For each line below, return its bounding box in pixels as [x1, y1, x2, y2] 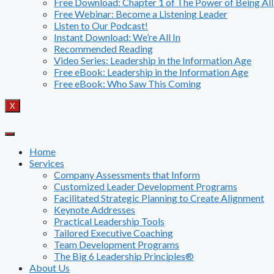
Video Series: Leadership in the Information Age [54, 54, 251, 66]
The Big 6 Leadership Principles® [54, 250, 194, 262]
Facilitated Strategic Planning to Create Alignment [54, 192, 264, 204]
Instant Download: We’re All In [54, 31, 180, 43]
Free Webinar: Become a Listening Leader [54, 8, 228, 20]
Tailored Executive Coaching [54, 227, 173, 239]
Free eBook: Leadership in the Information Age [54, 66, 248, 78]
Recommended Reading [54, 43, 153, 54]
